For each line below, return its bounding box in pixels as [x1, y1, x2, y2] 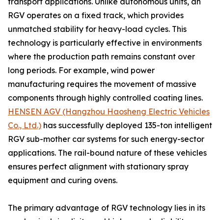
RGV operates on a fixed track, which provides [8, 10, 184, 20]
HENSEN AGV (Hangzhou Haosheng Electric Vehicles [8, 107, 210, 116]
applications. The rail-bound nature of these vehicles [8, 148, 207, 158]
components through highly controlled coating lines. [8, 93, 203, 103]
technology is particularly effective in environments [8, 38, 202, 48]
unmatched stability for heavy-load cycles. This [8, 24, 187, 34]
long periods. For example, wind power [8, 65, 155, 75]
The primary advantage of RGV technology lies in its [8, 203, 205, 213]
